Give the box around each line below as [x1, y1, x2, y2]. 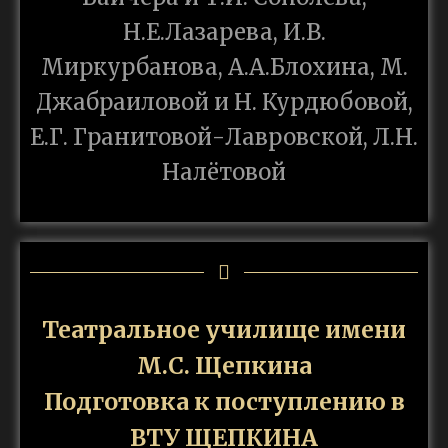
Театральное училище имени [42, 315, 406, 345]
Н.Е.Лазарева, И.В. [122, 18, 326, 47]
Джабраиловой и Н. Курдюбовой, [35, 88, 413, 117]
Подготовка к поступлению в [43, 387, 405, 417]
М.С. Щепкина [136, 351, 312, 381]
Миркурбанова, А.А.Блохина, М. [40, 53, 408, 82]
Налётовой [162, 158, 286, 187]
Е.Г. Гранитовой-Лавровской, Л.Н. [30, 123, 418, 152]
